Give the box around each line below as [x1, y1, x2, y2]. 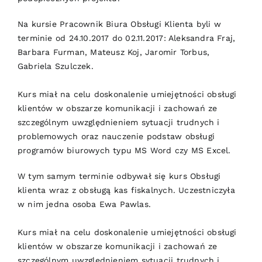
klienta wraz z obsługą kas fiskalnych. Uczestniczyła [17, 185, 235, 195]
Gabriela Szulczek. [17, 61, 94, 71]
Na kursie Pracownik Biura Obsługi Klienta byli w [17, 19, 222, 29]
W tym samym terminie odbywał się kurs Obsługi [17, 171, 221, 181]
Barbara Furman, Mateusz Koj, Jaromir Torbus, [17, 47, 210, 57]
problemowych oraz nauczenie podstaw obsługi [17, 132, 215, 141]
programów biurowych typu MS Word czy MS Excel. [17, 146, 231, 155]
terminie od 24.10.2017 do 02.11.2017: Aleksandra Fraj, [17, 33, 236, 43]
